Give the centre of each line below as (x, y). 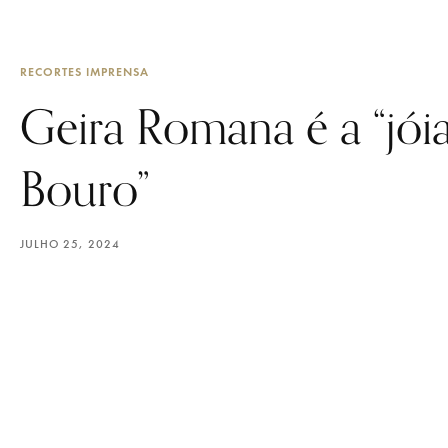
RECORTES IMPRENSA (84, 71)
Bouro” (85, 188)
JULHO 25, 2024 (70, 244)
